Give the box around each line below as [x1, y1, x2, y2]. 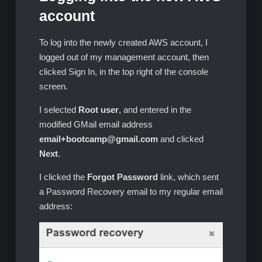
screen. [39, 81, 68, 92]
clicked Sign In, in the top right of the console [39, 67, 208, 77]
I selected [39, 105, 78, 115]
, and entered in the [118, 105, 191, 115]
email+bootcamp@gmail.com [39, 134, 158, 144]
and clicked [157, 134, 204, 144]
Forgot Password [87, 172, 158, 182]
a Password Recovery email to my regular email [39, 187, 223, 197]
